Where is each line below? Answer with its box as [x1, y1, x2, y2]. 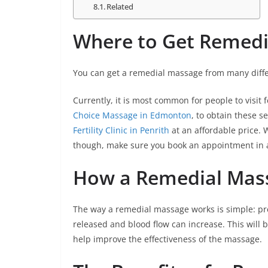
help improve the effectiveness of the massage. [73, 233, 262, 245]
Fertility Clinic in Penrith [73, 124, 169, 136]
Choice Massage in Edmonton [73, 109, 191, 121]
